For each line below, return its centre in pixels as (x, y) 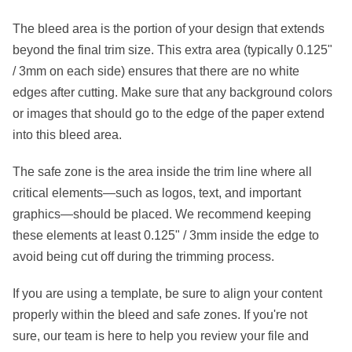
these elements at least (78, 235)
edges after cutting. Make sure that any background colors (172, 92)
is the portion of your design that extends (211, 28)
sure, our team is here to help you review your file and (161, 335)
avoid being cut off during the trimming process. (143, 256)
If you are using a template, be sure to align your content (167, 293)
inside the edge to (268, 235)
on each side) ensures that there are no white (173, 71)
